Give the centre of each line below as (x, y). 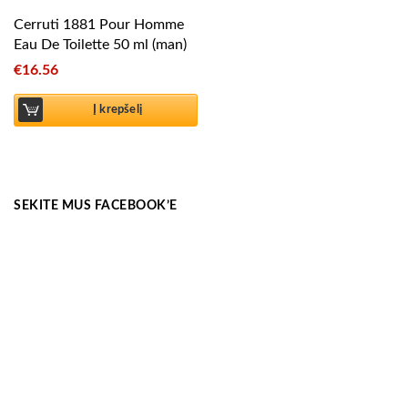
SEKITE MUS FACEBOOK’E (96, 206)
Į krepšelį (117, 110)
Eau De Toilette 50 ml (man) (100, 45)
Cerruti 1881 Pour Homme (99, 25)
